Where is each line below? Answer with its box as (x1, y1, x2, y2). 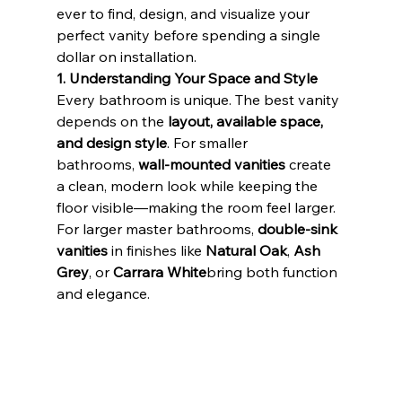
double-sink (257, 220, 341, 238)
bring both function (205, 263, 341, 281)
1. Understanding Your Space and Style (56, 69, 318, 87)
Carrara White (112, 263, 206, 281)
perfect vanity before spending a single (56, 26, 324, 44)
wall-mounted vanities (137, 155, 285, 173)
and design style (56, 134, 167, 152)
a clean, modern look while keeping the (56, 177, 321, 195)
